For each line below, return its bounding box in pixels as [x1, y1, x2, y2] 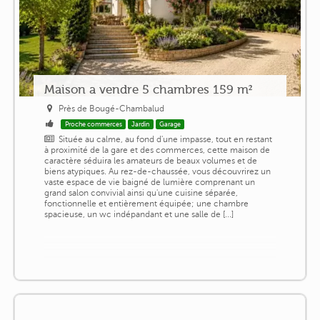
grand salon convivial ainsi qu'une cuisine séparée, [44, 187, 238, 198]
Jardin [131, 120, 150, 128]
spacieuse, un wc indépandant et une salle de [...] [44, 209, 234, 219]
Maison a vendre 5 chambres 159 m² [44, 81, 252, 96]
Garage [159, 120, 181, 128]
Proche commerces [64, 120, 122, 128]
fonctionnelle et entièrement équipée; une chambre [44, 198, 249, 209]
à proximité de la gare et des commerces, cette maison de [44, 144, 270, 155]
